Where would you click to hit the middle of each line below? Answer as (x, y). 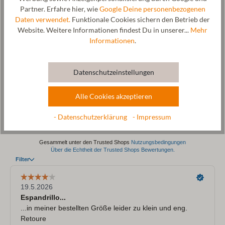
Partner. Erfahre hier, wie (60, 9)
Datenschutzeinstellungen (114, 72)
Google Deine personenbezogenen (152, 9)
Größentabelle (37, 11)
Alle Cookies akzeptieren (114, 96)
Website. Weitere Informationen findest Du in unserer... (104, 30)
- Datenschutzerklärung (91, 117)
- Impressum (152, 117)
